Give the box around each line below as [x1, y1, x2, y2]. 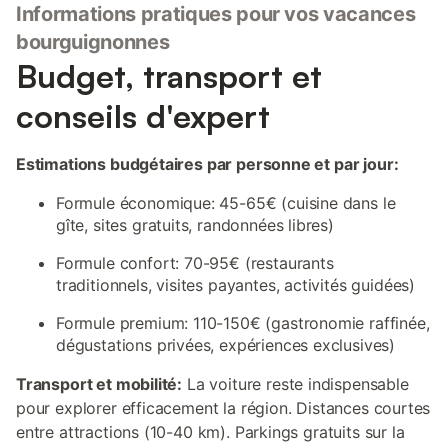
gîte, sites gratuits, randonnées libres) [56, 215, 334, 235]
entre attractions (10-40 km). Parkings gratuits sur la [16, 422, 405, 442]
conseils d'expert [16, 96, 270, 136]
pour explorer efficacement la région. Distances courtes [16, 398, 431, 418]
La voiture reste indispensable [182, 374, 409, 394]
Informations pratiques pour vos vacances [16, 2, 416, 26]
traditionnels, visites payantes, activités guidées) [56, 275, 416, 295]
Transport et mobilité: [16, 374, 183, 394]
